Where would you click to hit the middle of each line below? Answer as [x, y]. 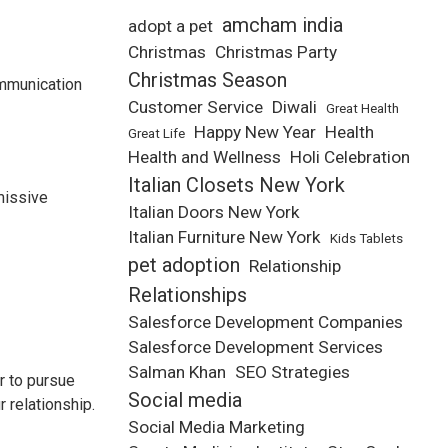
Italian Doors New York [214, 212]
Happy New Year [255, 132]
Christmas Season [207, 80]
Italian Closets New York [236, 185]
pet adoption [184, 265]
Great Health [362, 109]
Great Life [156, 134]
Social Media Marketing [216, 427]
